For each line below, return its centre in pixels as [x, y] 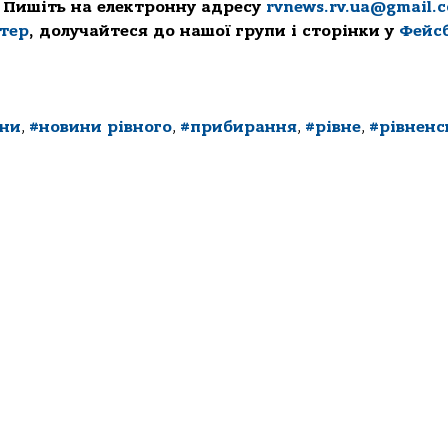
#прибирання [238, 127]
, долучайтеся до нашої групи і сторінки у [214, 31]
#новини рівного [100, 127]
